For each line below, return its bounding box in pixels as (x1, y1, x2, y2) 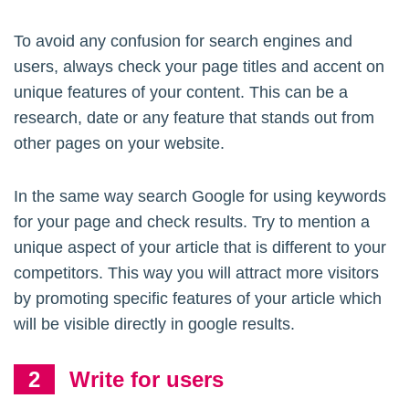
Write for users (69, 367, 224, 393)
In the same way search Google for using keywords (14, 187, 386, 206)
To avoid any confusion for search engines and (14, 32, 352, 51)
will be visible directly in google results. (14, 315, 295, 334)
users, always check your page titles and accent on (14, 58, 384, 77)
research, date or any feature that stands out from (14, 109, 374, 128)
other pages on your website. (14, 134, 225, 153)
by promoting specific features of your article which (14, 289, 382, 309)
